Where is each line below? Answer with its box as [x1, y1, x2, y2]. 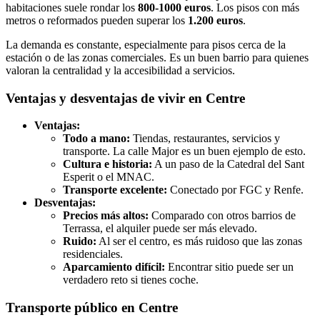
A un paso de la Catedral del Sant [152, 158, 304, 171]
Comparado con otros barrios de [149, 209, 296, 222]
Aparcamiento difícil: [63, 261, 165, 274]
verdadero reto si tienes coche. [63, 274, 199, 286]
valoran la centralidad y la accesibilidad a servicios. [6, 64, 235, 76]
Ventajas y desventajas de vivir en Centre [6, 90, 245, 106]
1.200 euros [188, 14, 243, 26]
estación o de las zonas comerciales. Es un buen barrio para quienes [6, 51, 309, 64]
